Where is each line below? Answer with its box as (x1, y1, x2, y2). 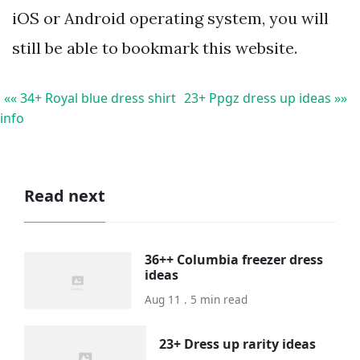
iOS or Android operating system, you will (12, 8, 329, 29)
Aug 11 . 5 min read (145, 291, 248, 307)
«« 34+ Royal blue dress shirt (4, 89, 176, 108)
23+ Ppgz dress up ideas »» (184, 89, 347, 108)
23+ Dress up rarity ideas (158, 335, 316, 354)
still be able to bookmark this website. (12, 38, 297, 59)
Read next (24, 185, 105, 207)
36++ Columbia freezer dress (145, 250, 324, 268)
